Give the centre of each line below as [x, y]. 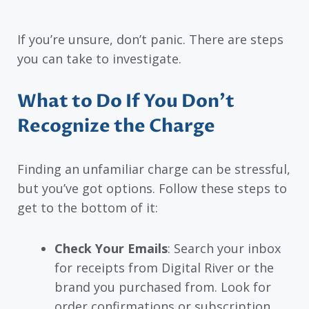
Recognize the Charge [116, 127]
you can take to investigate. [99, 58]
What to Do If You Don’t [126, 102]
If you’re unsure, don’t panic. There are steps [150, 39]
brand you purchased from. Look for [163, 287]
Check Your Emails [111, 248]
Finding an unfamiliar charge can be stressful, [154, 169]
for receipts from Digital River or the [164, 267]
